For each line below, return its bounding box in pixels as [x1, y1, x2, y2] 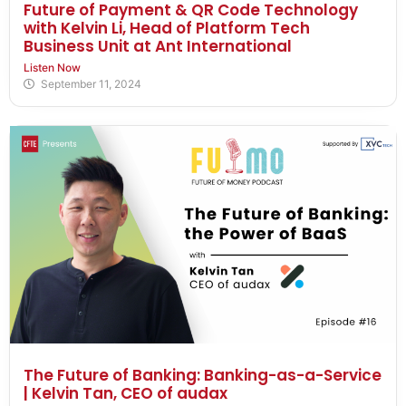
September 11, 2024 [41, 77, 141, 92]
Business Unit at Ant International [24, 35, 292, 58]
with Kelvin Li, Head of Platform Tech [24, 17, 310, 40]
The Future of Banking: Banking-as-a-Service [24, 364, 382, 387]
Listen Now [24, 61, 81, 75]
